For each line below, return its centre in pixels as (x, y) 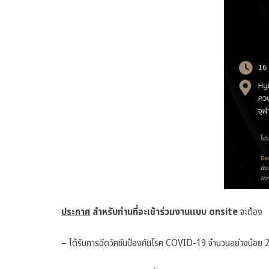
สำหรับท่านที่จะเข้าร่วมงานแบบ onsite (164, 212)
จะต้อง (250, 212)
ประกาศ (76, 212)
